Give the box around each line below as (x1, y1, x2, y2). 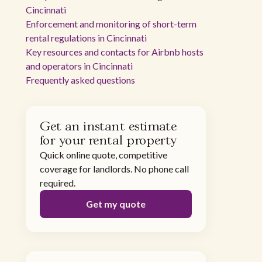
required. (40, 177, 75, 188)
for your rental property (40, 135, 177, 147)
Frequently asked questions (26, 74, 135, 85)
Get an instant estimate (40, 121, 177, 133)
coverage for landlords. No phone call (40, 163, 189, 174)
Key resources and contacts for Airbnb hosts (26, 46, 204, 57)
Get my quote (86, 198, 146, 209)
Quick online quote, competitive (40, 149, 167, 160)
